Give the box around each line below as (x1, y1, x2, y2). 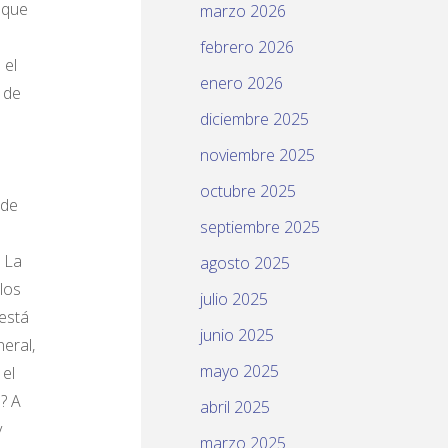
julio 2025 (200, 288, 268, 311)
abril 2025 (200, 396, 270, 419)
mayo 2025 (200, 360, 279, 383)
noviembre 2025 (200, 144, 315, 167)
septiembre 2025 (200, 216, 320, 239)
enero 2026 (200, 72, 283, 95)
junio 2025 (200, 324, 274, 347)
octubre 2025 (200, 180, 296, 203)
